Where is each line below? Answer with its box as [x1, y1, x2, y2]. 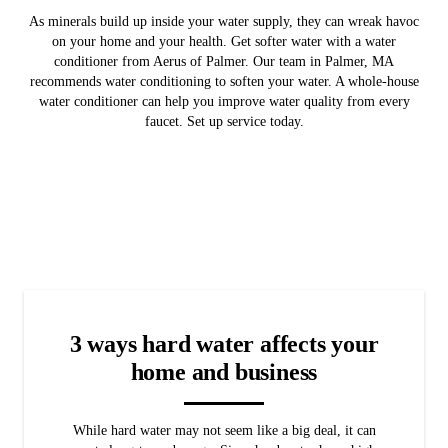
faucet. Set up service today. [144, 113, 304, 129]
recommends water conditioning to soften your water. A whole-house [29, 73, 419, 89]
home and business [130, 358, 318, 385]
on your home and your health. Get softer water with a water [52, 33, 396, 49]
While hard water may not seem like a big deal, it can [72, 422, 376, 438]
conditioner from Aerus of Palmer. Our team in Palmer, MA [54, 53, 394, 69]
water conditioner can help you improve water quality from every [38, 93, 410, 109]
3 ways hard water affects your [69, 330, 379, 357]
